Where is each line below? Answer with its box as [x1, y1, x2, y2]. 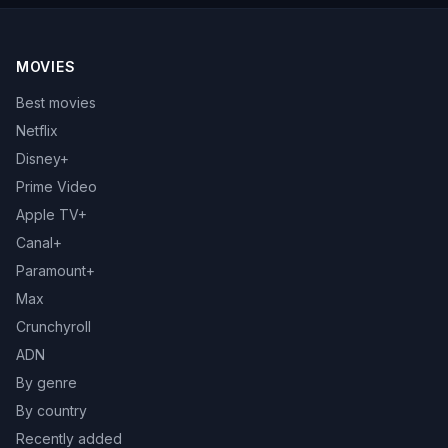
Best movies [16, 94, 96, 111]
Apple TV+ [16, 206, 87, 223]
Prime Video [16, 178, 97, 195]
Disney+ [16, 150, 69, 167]
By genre [16, 374, 77, 391]
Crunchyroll [16, 318, 91, 335]
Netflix [16, 122, 58, 139]
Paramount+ [16, 262, 95, 279]
